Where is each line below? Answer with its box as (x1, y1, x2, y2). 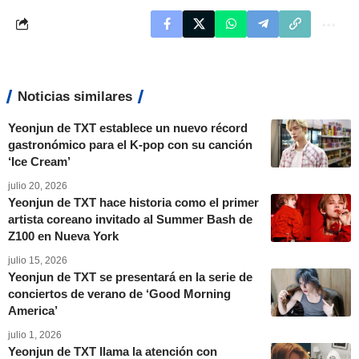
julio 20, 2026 (8, 179, 67, 192)
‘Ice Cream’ (8, 154, 71, 168)
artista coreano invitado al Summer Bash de (8, 212, 252, 226)
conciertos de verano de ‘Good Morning (8, 286, 231, 301)
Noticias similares (18, 88, 132, 104)
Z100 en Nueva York (8, 228, 119, 243)
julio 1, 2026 (8, 329, 62, 341)
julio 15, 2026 (8, 254, 67, 266)
